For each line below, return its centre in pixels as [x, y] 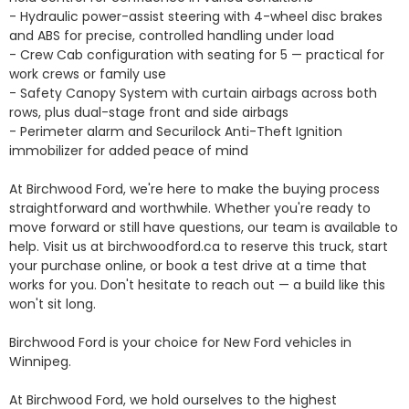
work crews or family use [88, 74]
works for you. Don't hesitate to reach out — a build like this [197, 285]
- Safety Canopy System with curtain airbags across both [193, 94]
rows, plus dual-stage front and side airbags [149, 113]
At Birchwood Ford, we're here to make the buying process [194, 189]
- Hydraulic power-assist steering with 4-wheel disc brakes [196, 17]
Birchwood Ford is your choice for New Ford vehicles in [180, 343]
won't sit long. [52, 304]
